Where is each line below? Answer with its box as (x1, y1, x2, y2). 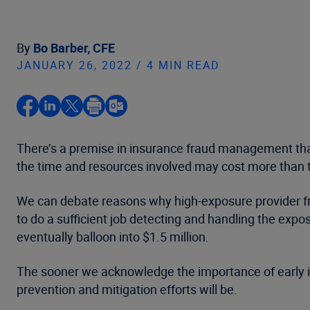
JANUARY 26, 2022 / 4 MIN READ (17, 57, 220, 73)
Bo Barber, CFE (33, 39, 115, 56)
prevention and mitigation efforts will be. (17, 281, 237, 298)
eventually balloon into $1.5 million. (17, 228, 209, 245)
